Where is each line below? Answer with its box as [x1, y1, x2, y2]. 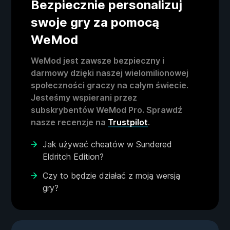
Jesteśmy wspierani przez [31, 92, 137, 103]
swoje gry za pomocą [31, 15, 159, 30]
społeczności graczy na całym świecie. [31, 80, 188, 91]
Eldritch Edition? [43, 151, 104, 162]
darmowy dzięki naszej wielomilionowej [31, 68, 188, 79]
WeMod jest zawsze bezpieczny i [31, 55, 164, 66]
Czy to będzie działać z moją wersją [43, 170, 180, 181]
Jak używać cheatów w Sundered [43, 139, 172, 150]
